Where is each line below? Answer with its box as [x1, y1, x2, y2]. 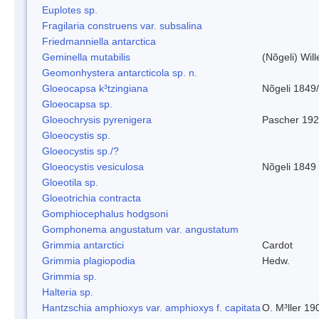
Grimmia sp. [42, 270, 97, 282]
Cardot [262, 239, 293, 251]
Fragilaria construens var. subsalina [42, 19, 202, 31]
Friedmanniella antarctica [42, 35, 156, 47]
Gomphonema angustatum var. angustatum [42, 223, 239, 235]
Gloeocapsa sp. [42, 98, 113, 110]
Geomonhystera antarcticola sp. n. [42, 66, 197, 78]
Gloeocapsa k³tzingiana [42, 82, 148, 94]
